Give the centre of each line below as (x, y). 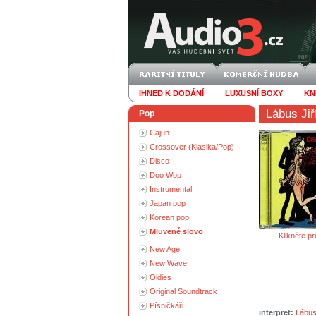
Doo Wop (165, 175)
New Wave (168, 263)
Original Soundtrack (183, 291)
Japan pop (168, 203)
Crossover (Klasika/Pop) (192, 147)
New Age (165, 249)
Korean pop (169, 217)
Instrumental (171, 189)
